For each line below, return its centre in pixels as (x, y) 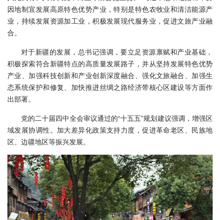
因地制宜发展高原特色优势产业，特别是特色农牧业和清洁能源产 (110, 9)
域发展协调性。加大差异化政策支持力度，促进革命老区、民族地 (110, 130)
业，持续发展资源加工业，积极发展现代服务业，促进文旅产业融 (110, 21)
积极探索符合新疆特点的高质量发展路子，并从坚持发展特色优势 (110, 64)
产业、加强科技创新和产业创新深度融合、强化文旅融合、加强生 (110, 75)
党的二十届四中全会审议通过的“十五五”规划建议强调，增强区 (117, 118)
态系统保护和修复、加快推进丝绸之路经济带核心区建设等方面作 (110, 87)
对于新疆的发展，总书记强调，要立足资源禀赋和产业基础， (117, 52)
